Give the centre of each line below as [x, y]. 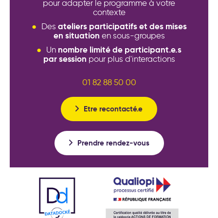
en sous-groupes [132, 36]
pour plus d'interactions [131, 59]
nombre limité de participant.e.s [120, 50]
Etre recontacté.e [113, 109]
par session [65, 59]
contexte [109, 12]
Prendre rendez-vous [113, 143]
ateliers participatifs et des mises [122, 27]
